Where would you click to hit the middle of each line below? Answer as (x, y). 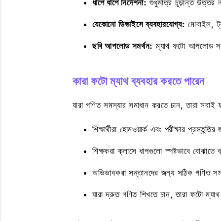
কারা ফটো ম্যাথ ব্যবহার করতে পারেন (139, 81)
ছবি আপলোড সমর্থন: (123, 46)
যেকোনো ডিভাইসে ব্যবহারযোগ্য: (139, 24)
